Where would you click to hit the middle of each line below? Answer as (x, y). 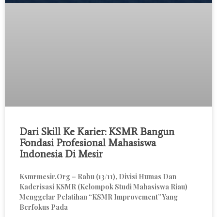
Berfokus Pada (44, 207)
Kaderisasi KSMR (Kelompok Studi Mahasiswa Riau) (103, 186)
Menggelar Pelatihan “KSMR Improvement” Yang (99, 197)
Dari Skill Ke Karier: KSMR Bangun (97, 132)
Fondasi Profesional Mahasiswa (88, 143)
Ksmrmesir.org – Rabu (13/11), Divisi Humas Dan (98, 176)
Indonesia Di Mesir (61, 154)
